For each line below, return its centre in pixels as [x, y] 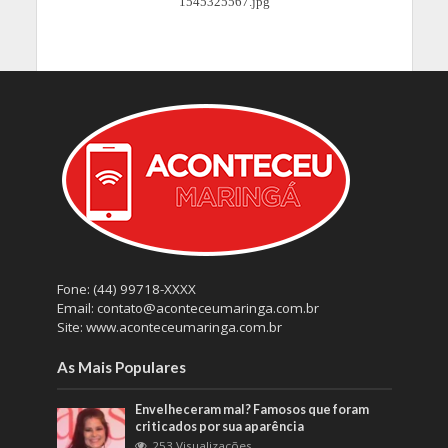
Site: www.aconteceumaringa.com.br [169, 327]
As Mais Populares [121, 367]
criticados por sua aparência [220, 427]
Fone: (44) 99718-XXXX [126, 289]
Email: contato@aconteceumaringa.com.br [187, 308]
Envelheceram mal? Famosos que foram [252, 410]
